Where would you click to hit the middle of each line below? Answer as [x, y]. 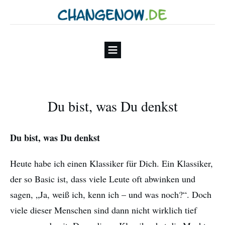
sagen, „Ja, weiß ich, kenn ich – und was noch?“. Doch [111, 195]
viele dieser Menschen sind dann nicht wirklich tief [103, 210]
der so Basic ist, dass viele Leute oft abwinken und [103, 179]
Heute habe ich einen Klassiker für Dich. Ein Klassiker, [111, 163]
